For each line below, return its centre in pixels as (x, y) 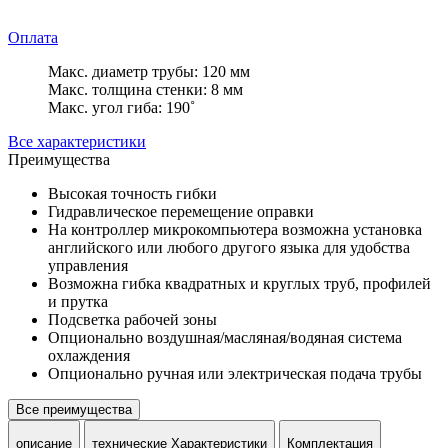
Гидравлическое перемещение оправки (181, 211)
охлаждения (89, 355)
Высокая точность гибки (132, 193)
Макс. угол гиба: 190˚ (121, 107)
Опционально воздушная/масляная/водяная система (225, 337)
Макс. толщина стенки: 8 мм (145, 89)
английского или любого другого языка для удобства (229, 247)
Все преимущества (74, 409)
